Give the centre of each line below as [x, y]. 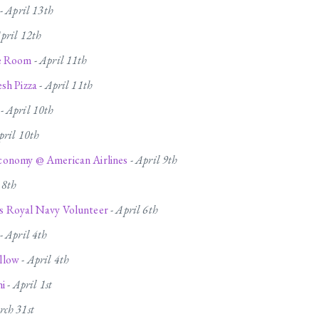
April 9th [157, 160]
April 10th [30, 110]
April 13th [29, 11]
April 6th [137, 210]
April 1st [32, 285]
